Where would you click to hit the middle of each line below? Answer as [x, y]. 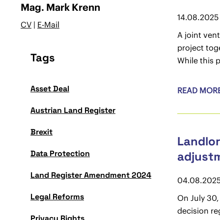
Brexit [41, 132]
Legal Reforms [57, 197]
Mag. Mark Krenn [60, 7]
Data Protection [60, 153]
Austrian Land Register [73, 110]
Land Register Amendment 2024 [91, 175]
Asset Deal [50, 89]
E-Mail [48, 25]
